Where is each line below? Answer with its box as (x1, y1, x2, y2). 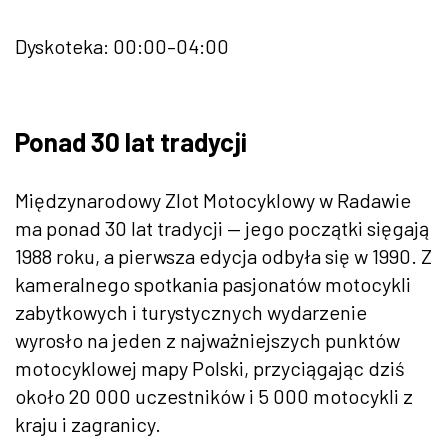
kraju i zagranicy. (15, 411, 161, 436)
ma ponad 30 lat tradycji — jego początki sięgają (15, 215, 429, 240)
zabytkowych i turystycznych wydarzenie (15, 299, 367, 324)
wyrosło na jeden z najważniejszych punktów (15, 327, 400, 352)
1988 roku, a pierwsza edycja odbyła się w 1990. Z (15, 243, 432, 268)
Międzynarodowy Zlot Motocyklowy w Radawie (15, 187, 411, 212)
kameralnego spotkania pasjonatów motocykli (15, 271, 411, 296)
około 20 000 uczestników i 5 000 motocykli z (15, 383, 413, 408)
